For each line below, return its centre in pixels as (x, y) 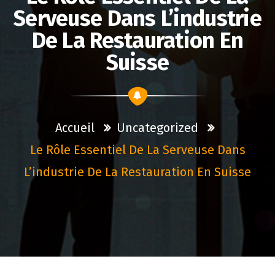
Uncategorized (157, 128)
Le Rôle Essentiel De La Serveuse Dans (137, 150)
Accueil (75, 128)
